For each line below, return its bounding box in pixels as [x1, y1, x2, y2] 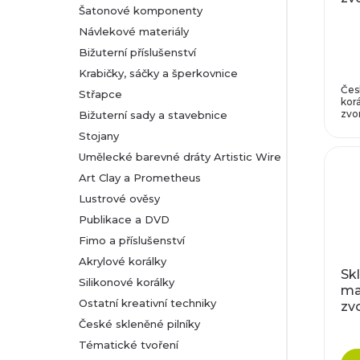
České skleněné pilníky [79, 317, 200, 330]
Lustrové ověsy [79, 192, 160, 205]
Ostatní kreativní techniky [79, 297, 216, 309]
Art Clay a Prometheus [79, 171, 201, 184]
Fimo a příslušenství [79, 234, 185, 247]
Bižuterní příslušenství [79, 46, 196, 59]
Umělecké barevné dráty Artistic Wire [79, 150, 281, 163]
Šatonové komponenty [79, 4, 202, 17]
